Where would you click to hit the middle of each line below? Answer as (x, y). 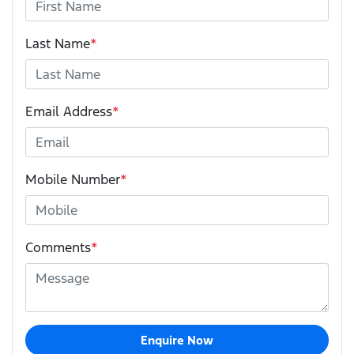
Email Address (69, 111)
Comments (58, 247)
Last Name (58, 43)
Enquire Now (177, 340)
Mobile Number (73, 179)
